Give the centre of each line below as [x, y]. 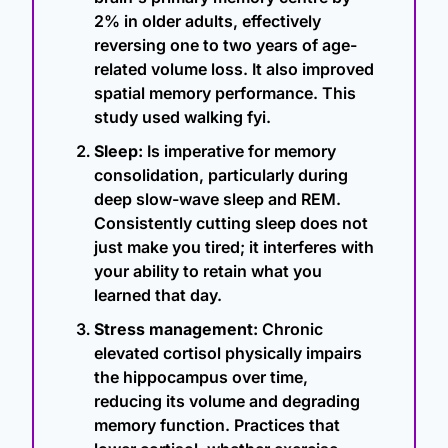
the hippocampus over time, [201, 377]
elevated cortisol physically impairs [228, 353]
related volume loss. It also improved [234, 69]
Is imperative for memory [239, 151]
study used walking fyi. [182, 117]
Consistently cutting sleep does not [231, 223]
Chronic [290, 329]
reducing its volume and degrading [227, 401]
